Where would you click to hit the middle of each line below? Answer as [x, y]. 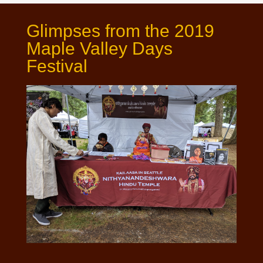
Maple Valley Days [99, 48]
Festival [57, 66]
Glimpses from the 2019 [120, 31]
